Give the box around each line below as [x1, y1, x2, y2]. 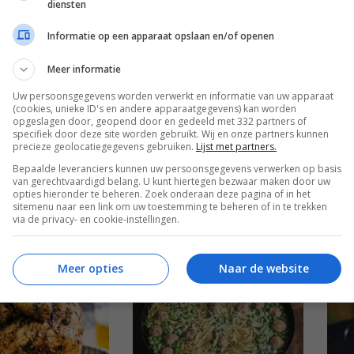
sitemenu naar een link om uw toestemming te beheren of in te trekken [13, 199, 327, 213]
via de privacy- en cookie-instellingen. [13, 212, 179, 226]
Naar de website [219, 261, 309, 276]
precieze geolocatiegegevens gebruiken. [13, 139, 196, 153]
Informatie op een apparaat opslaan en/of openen [47, 29, 274, 43]
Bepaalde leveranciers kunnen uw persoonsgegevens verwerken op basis [13, 161, 341, 175]
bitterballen [133, 16, 213, 30]
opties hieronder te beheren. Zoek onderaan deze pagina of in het [13, 186, 311, 201]
